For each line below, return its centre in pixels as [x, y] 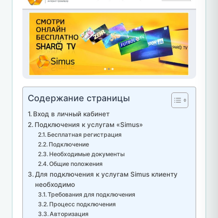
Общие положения [76, 164]
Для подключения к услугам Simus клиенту [107, 174]
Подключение [69, 145]
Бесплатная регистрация [85, 135]
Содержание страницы [79, 98]
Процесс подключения [83, 204]
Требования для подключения [92, 195]
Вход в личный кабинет [72, 114]
